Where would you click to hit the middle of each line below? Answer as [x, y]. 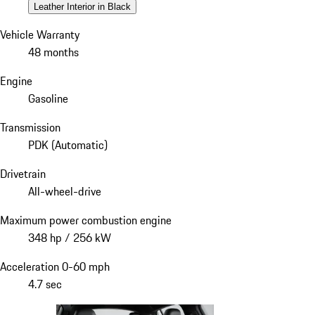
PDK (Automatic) [68, 145]
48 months [53, 52]
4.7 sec [45, 284]
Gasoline [48, 99]
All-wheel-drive [65, 192]
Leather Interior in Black [82, 7]
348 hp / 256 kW [70, 238]
